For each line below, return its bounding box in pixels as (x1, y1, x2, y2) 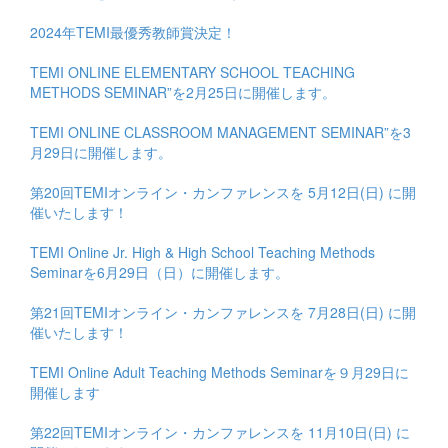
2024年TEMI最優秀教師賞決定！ (30, 21, 236, 42)
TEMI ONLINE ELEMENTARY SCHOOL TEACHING (30, 61, 355, 82)
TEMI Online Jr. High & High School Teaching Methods (30, 241, 375, 262)
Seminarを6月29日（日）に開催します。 (30, 261, 289, 282)
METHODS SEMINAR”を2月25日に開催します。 (30, 81, 336, 102)
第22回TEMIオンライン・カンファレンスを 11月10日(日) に (30, 421, 410, 442)
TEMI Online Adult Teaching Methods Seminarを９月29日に (30, 361, 409, 382)
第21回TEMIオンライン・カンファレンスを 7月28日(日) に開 (30, 301, 416, 322)
